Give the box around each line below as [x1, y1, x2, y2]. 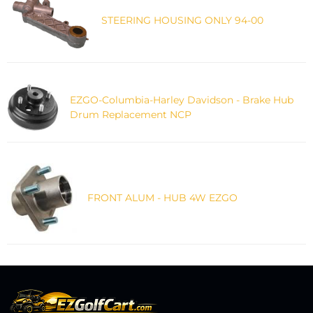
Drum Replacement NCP [70, 108, 192, 121]
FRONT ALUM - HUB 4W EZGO [87, 191, 238, 205]
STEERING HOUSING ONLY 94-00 [101, 13, 263, 27]
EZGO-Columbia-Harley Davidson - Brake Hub [70, 93, 294, 106]
